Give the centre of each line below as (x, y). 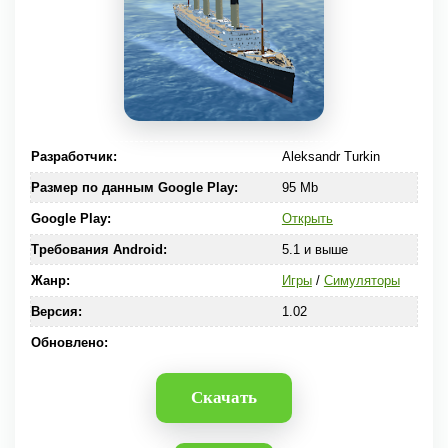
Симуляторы (361, 280)
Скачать (224, 397)
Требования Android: (99, 249)
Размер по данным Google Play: (134, 187)
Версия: (56, 311)
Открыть (307, 218)
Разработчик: (74, 156)
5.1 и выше (314, 249)
